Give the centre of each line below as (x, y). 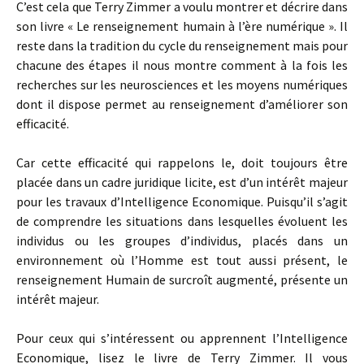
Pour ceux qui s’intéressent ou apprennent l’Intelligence (182, 338)
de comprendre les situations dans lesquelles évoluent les (182, 221)
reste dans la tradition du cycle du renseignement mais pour (182, 45)
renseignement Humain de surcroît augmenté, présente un (182, 279)
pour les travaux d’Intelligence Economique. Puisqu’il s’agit (182, 201)
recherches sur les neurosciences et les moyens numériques (182, 84)
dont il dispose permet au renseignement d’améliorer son (182, 104)
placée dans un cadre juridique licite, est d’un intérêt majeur (182, 182)
